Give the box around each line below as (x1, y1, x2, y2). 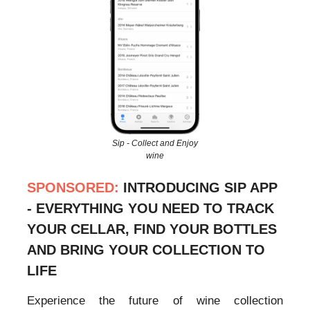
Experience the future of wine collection (27, 294, 283, 308)
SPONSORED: (27, 180, 123, 196)
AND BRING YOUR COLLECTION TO (27, 242, 265, 258)
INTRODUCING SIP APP (123, 180, 277, 196)
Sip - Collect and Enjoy (112, 138, 198, 149)
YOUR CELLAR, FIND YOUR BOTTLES (27, 221, 277, 237)
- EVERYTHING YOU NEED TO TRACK (27, 201, 274, 217)
